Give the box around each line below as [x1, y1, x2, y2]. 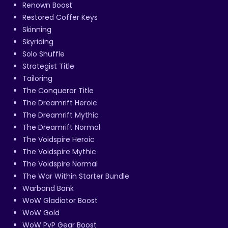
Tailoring [22, 73, 52, 83]
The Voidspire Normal [22, 158, 98, 169]
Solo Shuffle [22, 48, 65, 59]
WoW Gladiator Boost [22, 195, 98, 206]
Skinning [22, 24, 51, 35]
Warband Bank [22, 183, 74, 193]
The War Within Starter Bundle [22, 170, 129, 181]
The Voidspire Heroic [22, 134, 95, 145]
